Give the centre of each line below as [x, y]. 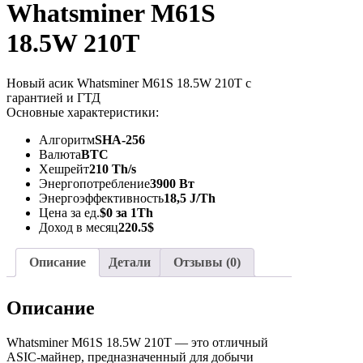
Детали [130, 262]
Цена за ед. [69, 212]
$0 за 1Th [126, 212]
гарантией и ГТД [53, 97]
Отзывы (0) [207, 262]
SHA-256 [120, 139]
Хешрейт [64, 169]
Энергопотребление [94, 183]
